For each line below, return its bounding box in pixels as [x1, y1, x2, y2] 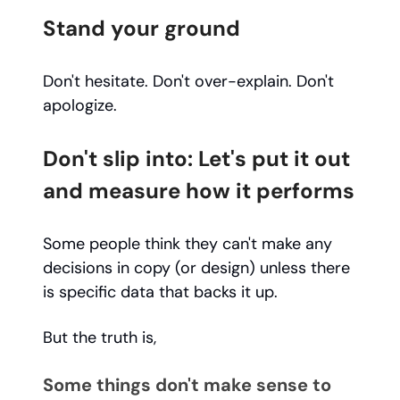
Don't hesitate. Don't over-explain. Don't [43, 71, 334, 93]
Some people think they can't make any [43, 233, 332, 255]
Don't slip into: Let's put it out [43, 145, 350, 173]
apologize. [43, 95, 117, 117]
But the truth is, [43, 327, 161, 349]
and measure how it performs [43, 177, 354, 205]
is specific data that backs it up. [43, 281, 278, 304]
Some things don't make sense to [43, 373, 331, 397]
